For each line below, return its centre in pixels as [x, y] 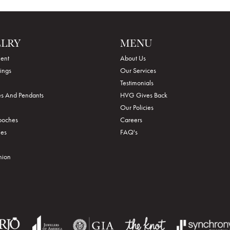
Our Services [138, 70]
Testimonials [137, 83]
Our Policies [137, 107]
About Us [133, 58]
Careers [131, 120]
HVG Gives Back [144, 95]
